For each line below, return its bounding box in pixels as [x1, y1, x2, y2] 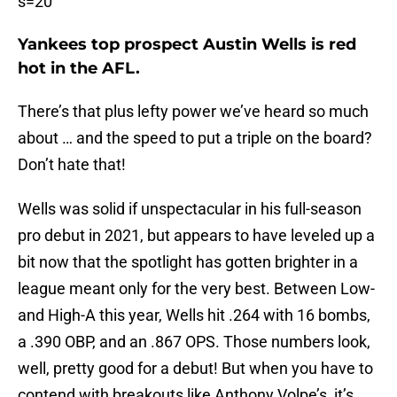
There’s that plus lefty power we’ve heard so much [18, 102, 369, 121]
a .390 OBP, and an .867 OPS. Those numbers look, [18, 332, 370, 352]
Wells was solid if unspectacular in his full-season [18, 199, 362, 219]
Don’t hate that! [18, 155, 126, 175]
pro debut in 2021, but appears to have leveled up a [18, 226, 375, 245]
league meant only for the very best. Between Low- [18, 279, 375, 299]
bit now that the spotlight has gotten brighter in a [18, 253, 358, 272]
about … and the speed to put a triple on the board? [18, 128, 372, 148]
